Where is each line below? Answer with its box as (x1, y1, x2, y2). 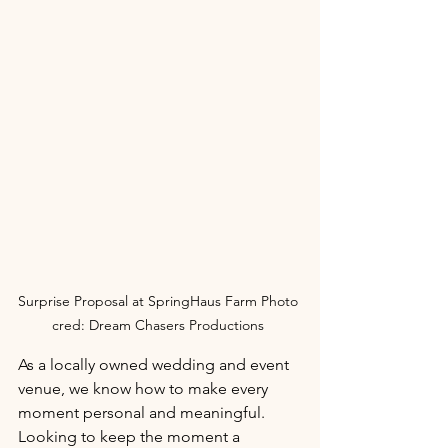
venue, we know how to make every (18, 378, 272, 398)
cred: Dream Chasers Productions (52, 315, 268, 334)
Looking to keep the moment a (18, 426, 244, 446)
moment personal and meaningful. (18, 402, 269, 422)
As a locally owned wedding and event (18, 354, 293, 374)
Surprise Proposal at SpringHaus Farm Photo (18, 291, 302, 310)
